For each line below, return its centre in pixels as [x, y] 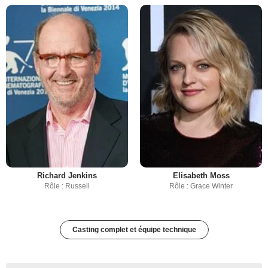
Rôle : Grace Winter [201, 186]
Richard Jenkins [67, 176]
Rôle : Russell [67, 186]
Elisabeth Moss [201, 176]
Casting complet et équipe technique [134, 230]
